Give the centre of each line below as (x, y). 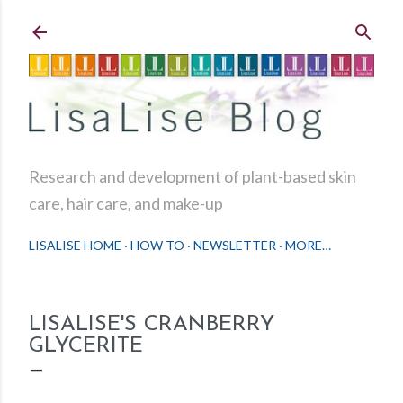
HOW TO (157, 246)
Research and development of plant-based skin (193, 177)
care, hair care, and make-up (126, 204)
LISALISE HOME (75, 246)
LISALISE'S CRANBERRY (152, 325)
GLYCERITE (86, 347)
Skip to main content (201, 22)
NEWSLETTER (235, 246)
